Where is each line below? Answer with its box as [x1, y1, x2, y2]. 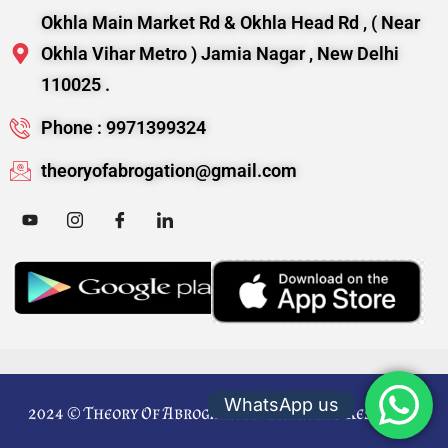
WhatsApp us [224, 394, 339, 415]
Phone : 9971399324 [41, 117, 207, 139]
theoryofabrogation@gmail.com [41, 160, 298, 182]
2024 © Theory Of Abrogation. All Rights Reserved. [28, 402, 420, 425]
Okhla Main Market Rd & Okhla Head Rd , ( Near [41, 12, 421, 34]
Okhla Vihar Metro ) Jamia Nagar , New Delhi [41, 43, 400, 65]
